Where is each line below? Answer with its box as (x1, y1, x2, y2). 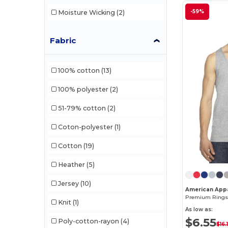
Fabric (50, 36, 76, 46)
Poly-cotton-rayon (58, 217, 119, 225)
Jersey (58, 179, 79, 187)
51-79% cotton (58, 104, 106, 112)
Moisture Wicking (58, 8, 115, 16)
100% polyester (58, 85, 108, 93)
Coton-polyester (58, 123, 113, 131)
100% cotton (58, 66, 100, 74)
